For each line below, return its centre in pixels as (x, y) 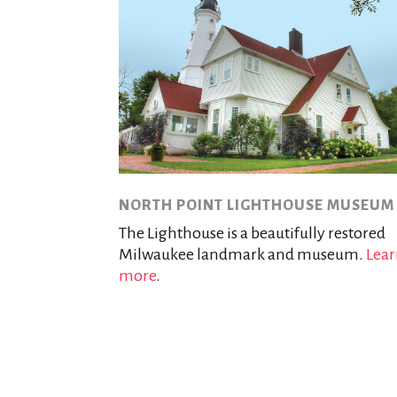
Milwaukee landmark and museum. (243, 255)
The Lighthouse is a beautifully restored (253, 234)
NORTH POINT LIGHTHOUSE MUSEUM (257, 206)
